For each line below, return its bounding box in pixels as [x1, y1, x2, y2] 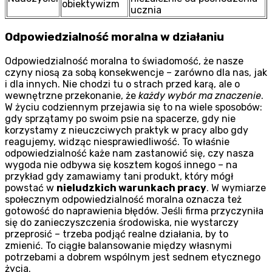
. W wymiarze [206, 182, 266, 194]
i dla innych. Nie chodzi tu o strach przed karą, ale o [5, 78, 240, 90]
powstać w [5, 182, 56, 194]
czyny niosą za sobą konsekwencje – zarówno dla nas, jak [5, 66, 267, 78]
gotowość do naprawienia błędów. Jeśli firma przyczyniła [5, 205, 263, 217]
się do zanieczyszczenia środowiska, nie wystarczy [5, 216, 239, 228]
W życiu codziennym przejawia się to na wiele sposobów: [5, 101, 262, 113]
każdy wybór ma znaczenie [138, 89, 261, 101]
